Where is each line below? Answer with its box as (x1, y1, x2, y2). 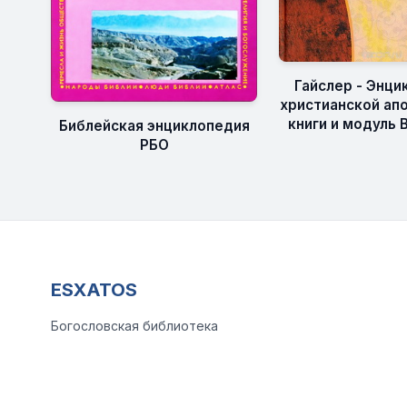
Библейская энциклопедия (58, 116, 250, 134)
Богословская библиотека (51, 318, 218, 333)
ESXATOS (51, 279, 137, 301)
